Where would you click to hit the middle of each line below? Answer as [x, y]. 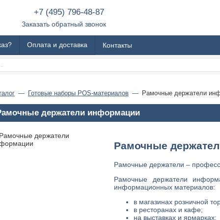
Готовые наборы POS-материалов [78, 93]
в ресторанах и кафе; [168, 209]
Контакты [117, 45]
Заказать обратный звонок [64, 24]
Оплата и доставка [57, 45]
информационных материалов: [165, 187]
